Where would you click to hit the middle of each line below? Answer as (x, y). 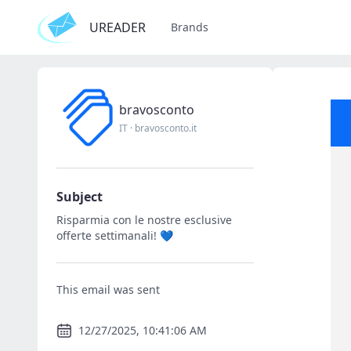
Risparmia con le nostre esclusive (144, 220)
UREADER (118, 27)
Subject (80, 197)
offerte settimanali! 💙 (115, 235)
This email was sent (108, 289)
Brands (190, 27)
